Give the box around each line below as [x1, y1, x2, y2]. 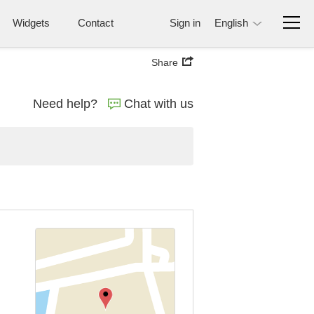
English [214, 17, 248, 29]
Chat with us [124, 97, 193, 111]
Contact [78, 17, 114, 29]
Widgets [13, 17, 50, 29]
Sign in [170, 17, 200, 29]
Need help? [33, 97, 97, 111]
